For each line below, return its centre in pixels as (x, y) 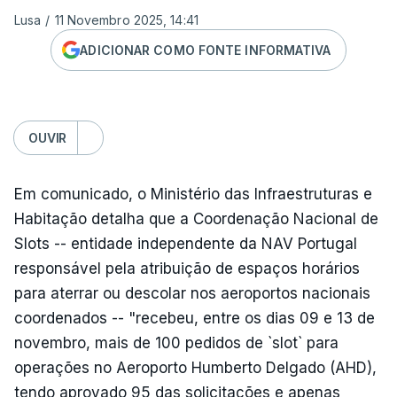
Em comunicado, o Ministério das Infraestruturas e (193, 194)
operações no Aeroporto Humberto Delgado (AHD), (195, 368)
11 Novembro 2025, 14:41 (126, 20)
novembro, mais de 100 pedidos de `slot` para (176, 343)
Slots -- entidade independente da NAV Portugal (186, 244)
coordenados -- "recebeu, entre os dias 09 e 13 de (195, 318)
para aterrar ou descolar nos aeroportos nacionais (192, 293)
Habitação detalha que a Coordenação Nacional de (196, 219)
